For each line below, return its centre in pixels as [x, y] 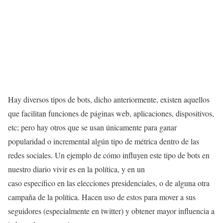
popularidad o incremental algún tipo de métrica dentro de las [104, 141]
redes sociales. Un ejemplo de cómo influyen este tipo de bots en [109, 155]
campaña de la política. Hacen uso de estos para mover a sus [102, 197]
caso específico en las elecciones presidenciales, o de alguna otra [109, 183]
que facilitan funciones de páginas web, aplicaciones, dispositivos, [111, 113]
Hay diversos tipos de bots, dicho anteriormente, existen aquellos [109, 99]
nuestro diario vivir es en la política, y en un [76, 169]
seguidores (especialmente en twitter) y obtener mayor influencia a [111, 211]
